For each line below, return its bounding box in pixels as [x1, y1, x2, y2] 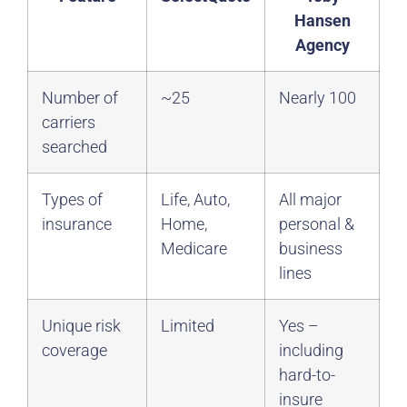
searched [42, 137, 107, 156]
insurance [42, 214, 112, 233]
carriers [42, 113, 95, 132]
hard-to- [279, 365, 335, 384]
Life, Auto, [161, 190, 230, 209]
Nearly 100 [279, 88, 356, 107]
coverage [42, 341, 107, 360]
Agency [294, 35, 350, 55]
